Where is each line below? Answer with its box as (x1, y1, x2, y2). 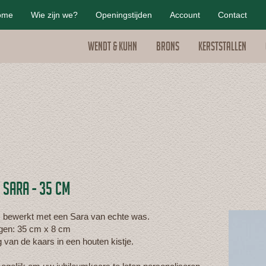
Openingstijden (96, 10, 152, 20)
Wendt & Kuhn (88, 41, 137, 55)
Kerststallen (198, 41, 246, 55)
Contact (218, 10, 247, 20)
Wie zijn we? (31, 10, 78, 20)
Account (170, 10, 200, 20)
